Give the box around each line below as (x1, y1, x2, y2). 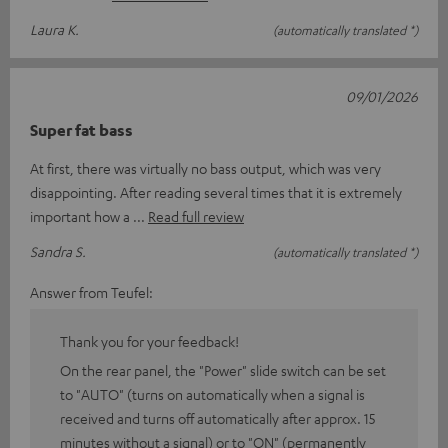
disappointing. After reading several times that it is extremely (30, 183, 402, 202)
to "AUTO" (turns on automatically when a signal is (60, 385, 365, 404)
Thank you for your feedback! (60, 332, 239, 351)
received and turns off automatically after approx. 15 (60, 409, 375, 428)
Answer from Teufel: (30, 283, 153, 302)
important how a (30, 207, 133, 226)
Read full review (148, 207, 244, 226)
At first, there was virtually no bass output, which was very (30, 159, 381, 178)
